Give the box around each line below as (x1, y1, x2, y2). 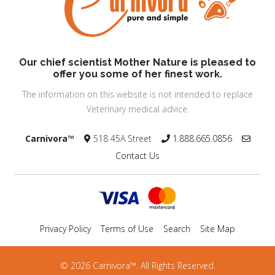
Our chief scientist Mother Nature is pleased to (19, 56, 256, 69)
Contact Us (115, 150, 160, 162)
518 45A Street (90, 133, 161, 145)
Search (163, 223, 190, 235)
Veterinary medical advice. (86, 103, 189, 115)
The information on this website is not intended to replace (22, 88, 253, 101)
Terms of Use (101, 223, 153, 235)
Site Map (200, 223, 235, 235)
